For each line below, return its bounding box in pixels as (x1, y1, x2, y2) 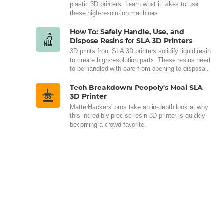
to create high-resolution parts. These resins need (70, 56, 210, 64)
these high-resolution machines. (70, 9, 160, 17)
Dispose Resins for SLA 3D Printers (70, 36, 192, 45)
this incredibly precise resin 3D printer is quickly (70, 111, 205, 119)
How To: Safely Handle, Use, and (70, 27, 185, 36)
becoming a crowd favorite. (70, 120, 148, 128)
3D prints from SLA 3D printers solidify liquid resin (70, 47, 211, 55)
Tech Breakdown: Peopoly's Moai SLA (70, 83, 203, 92)
